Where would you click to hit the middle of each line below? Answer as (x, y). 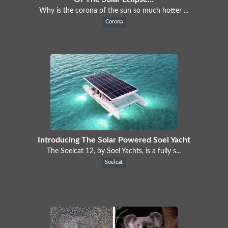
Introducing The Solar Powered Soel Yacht (114, 140)
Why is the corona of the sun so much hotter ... (114, 10)
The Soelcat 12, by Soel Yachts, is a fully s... (114, 151)
